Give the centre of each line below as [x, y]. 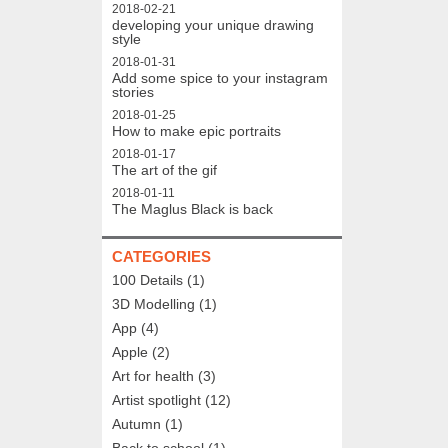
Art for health [153, 375]
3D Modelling [153, 303]
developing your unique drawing [213, 24]
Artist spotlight [156, 399]
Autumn [136, 423]
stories [133, 91]
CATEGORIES [161, 256]
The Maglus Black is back [192, 208]
